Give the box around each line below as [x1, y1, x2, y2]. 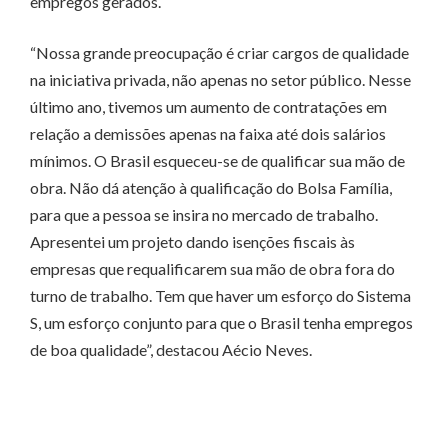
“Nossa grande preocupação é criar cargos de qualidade [30, 43, 409, 63]
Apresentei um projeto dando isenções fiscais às [30, 232, 355, 252]
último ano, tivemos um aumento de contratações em [30, 97, 387, 117]
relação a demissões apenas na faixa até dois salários [30, 124, 386, 144]
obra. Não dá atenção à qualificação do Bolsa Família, [30, 178, 392, 198]
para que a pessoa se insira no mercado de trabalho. [30, 205, 378, 225]
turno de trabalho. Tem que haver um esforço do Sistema [30, 286, 411, 306]
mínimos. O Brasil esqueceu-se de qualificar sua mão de [30, 151, 405, 171]
